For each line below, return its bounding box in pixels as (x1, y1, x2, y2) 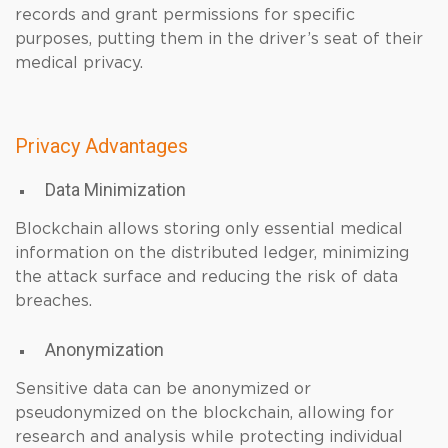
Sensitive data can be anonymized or (15, 381, 311, 397)
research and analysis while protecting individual (15, 429, 403, 445)
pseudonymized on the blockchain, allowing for (15, 405, 394, 421)
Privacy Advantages (15, 134, 188, 158)
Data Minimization (45, 179, 186, 200)
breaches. (15, 293, 92, 309)
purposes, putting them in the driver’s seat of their (15, 31, 423, 47)
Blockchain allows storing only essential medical (15, 221, 403, 237)
